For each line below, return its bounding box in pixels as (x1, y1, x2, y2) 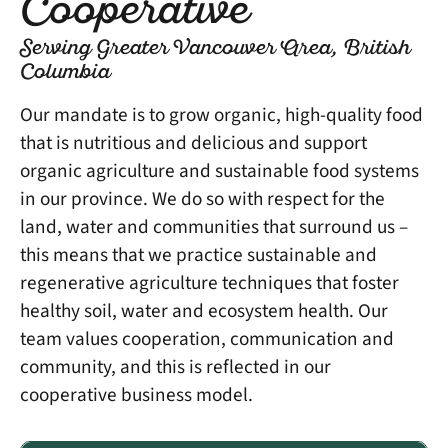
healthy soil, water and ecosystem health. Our (20, 296, 388, 325)
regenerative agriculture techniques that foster (20, 268, 399, 297)
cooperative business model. (20, 380, 253, 409)
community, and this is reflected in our (20, 352, 331, 381)
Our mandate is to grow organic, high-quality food (20, 100, 423, 129)
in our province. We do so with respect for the (20, 184, 385, 213)
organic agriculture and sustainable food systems (20, 156, 419, 185)
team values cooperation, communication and (20, 324, 394, 353)
